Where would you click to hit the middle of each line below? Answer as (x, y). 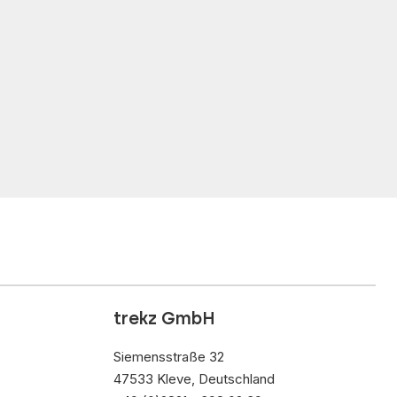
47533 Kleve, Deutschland (194, 379)
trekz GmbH (164, 318)
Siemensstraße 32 (169, 357)
